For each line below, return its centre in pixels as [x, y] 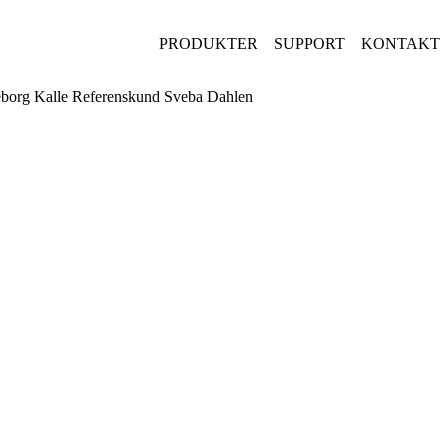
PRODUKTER [208, 43]
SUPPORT [309, 43]
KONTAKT [400, 43]
